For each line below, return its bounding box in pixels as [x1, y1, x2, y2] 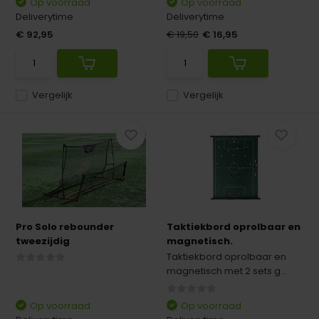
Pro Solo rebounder [16, 220, 115, 234]
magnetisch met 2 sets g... [167, 264, 287, 278]
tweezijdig [16, 234, 70, 248]
